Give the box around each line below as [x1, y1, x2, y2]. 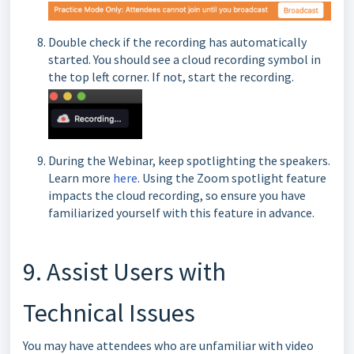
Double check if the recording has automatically [48, 33, 307, 50]
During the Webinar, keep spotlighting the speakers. [48, 152, 330, 168]
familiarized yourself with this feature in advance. [48, 204, 314, 220]
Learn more [48, 169, 113, 186]
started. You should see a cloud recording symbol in [48, 51, 321, 67]
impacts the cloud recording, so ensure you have [48, 186, 306, 203]
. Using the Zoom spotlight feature [137, 169, 326, 186]
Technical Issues [23, 296, 195, 329]
